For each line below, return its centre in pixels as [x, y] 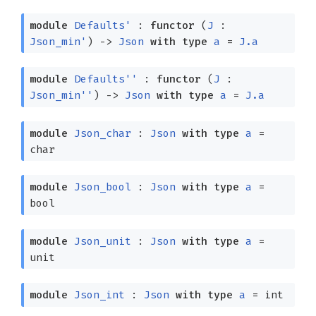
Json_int [99, 295]
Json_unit [102, 241]
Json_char [102, 133]
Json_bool [102, 187]
